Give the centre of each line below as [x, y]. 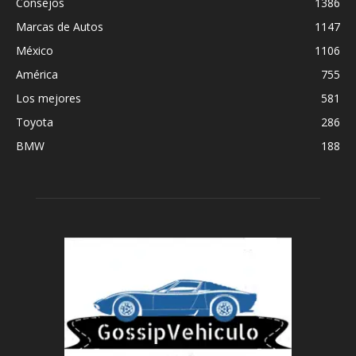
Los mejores [48, 98]
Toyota [35, 122]
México [35, 50]
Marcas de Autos [60, 27]
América [37, 74]
